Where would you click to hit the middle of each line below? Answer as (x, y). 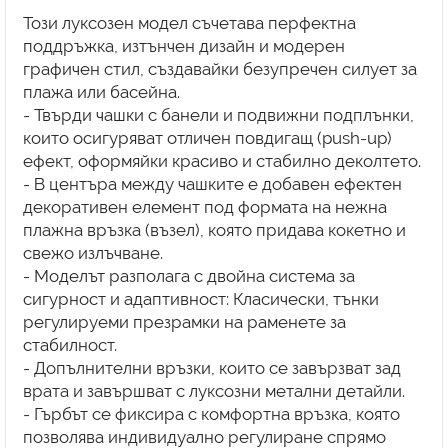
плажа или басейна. (101, 91)
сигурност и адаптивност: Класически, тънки (200, 298)
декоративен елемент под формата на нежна (204, 206)
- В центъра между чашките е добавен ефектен (212, 183)
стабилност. (69, 344)
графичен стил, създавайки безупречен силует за (219, 68)
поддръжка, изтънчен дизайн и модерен (183, 45)
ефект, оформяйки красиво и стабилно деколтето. (221, 160)
